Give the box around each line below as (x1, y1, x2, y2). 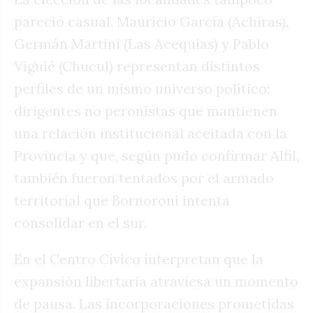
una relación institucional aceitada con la (14, 124, 287, 142)
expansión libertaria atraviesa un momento (14, 272, 298, 290)
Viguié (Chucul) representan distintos (14, 57, 260, 75)
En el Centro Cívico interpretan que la (14, 249, 263, 268)
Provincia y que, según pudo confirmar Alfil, (14, 146, 299, 164)
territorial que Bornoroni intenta (14, 191, 230, 209)
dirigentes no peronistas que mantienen (14, 101, 277, 119)
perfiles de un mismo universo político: (14, 79, 270, 97)
